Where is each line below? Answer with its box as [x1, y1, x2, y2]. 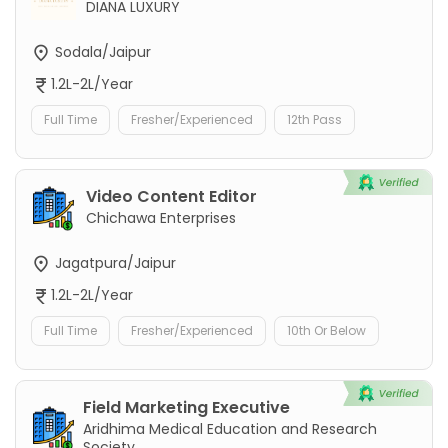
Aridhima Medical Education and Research [83, 419, 378, 440]
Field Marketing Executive [83, 396, 291, 420]
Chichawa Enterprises [86, 208, 236, 229]
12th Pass [287, 111, 342, 129]
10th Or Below [287, 322, 366, 340]
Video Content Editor [86, 185, 257, 209]
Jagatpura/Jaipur [51, 253, 176, 274]
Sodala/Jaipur [51, 41, 151, 62]
